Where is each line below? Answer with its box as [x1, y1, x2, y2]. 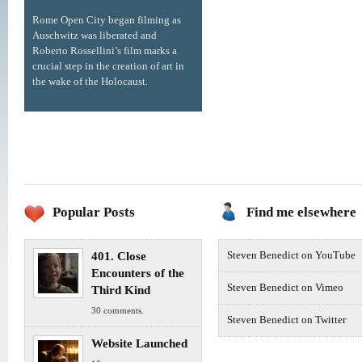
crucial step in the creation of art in [32, 61, 184, 72]
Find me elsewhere [246, 204, 356, 221]
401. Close [91, 250, 146, 263]
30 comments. [91, 305, 144, 316]
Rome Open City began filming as [32, 15, 181, 26]
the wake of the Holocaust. [32, 76, 148, 87]
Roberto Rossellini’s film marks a [32, 45, 177, 57]
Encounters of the [91, 267, 184, 280]
